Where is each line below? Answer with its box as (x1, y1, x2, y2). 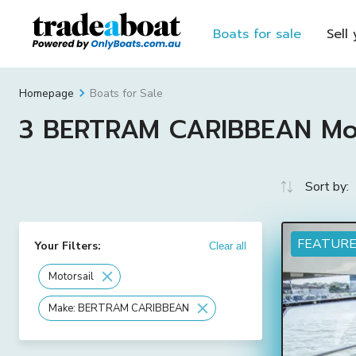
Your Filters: (35, 238, 101, 253)
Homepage (19, 86, 74, 101)
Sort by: (305, 178, 349, 195)
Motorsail (48, 269, 94, 284)
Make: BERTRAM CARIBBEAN (48, 300, 189, 315)
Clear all (209, 240, 246, 252)
